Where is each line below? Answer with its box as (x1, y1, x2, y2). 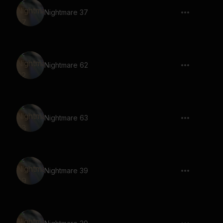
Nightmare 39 (44, 166, 88, 175)
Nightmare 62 (44, 61, 88, 69)
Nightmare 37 (44, 8, 88, 16)
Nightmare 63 (44, 113, 88, 122)
